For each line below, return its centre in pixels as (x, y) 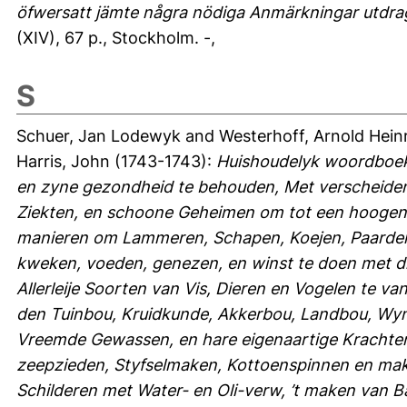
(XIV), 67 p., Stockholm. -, (116, 37)
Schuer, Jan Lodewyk (99, 135)
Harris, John (63, 161)
